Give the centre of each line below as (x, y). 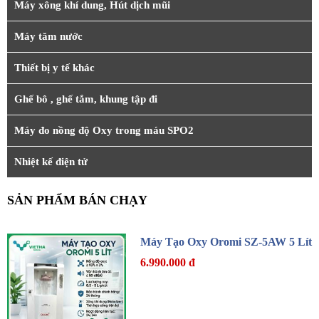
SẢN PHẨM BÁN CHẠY (77, 200)
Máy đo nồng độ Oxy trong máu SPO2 (104, 131)
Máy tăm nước (48, 37)
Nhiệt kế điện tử (51, 162)
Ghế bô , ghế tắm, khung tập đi (86, 99)
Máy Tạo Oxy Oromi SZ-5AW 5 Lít (226, 242)
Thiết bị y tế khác (54, 68)
